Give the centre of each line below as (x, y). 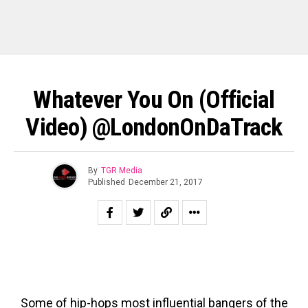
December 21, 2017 (166, 182)
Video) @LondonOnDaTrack (154, 127)
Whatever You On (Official (154, 100)
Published (107, 182)
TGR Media (122, 170)
